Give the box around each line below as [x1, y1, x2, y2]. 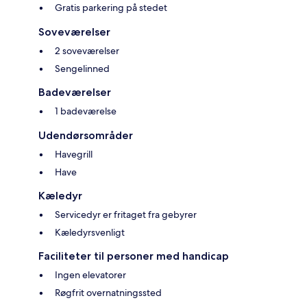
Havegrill [55, 148, 93, 161]
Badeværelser [38, 86, 111, 99]
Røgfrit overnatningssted [55, 286, 162, 299]
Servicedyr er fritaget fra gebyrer [55, 208, 197, 221]
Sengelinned [55, 62, 110, 75]
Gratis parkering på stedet [55, 1, 167, 14]
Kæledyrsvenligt [55, 226, 125, 239]
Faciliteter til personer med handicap [38, 249, 229, 263]
